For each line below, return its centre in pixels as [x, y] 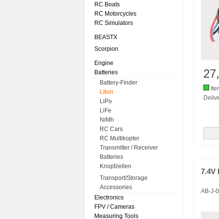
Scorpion [106, 49]
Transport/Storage [124, 178]
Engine [104, 63]
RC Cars [111, 129]
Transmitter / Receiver [129, 148]
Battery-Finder [119, 83]
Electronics [109, 197]
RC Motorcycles [115, 14]
